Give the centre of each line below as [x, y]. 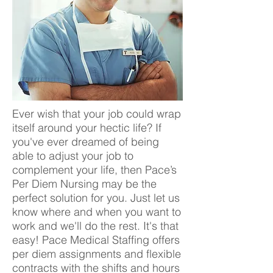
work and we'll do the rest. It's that [95, 226]
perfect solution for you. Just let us [96, 198]
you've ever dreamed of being [86, 142]
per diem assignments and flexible [97, 254]
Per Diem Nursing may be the [84, 184]
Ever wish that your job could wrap [97, 114]
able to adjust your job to [73, 156]
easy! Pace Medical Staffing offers [96, 240]
